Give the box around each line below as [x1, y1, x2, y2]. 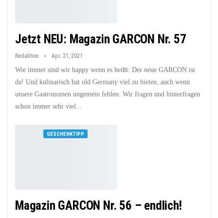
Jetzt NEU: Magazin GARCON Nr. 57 [15, 32, 186, 46]
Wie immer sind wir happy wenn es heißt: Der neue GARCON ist [15, 66, 195, 73]
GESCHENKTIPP [47, 130, 84, 137]
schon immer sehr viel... [15, 102, 82, 110]
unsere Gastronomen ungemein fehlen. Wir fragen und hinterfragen [15, 90, 200, 98]
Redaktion [15, 52, 40, 59]
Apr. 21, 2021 [52, 52, 83, 59]
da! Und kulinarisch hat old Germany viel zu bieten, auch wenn [15, 78, 190, 86]
